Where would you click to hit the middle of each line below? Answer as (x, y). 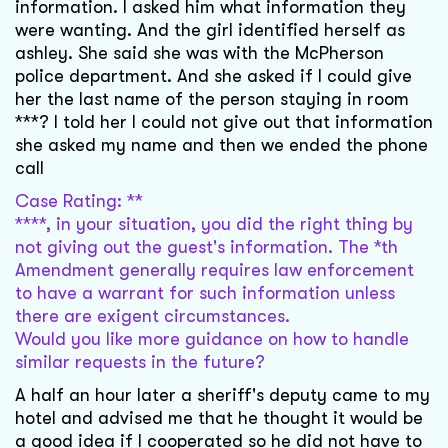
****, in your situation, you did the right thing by (214, 224)
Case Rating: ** (79, 201)
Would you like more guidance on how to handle (212, 339)
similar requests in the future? (140, 362)
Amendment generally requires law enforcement (214, 270)
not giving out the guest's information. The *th (206, 247)
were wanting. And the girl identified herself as (210, 30)
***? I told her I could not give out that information (224, 122)
